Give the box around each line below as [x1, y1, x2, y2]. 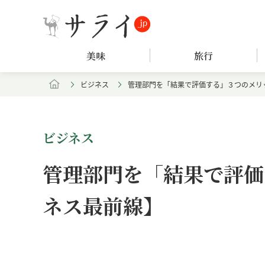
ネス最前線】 [43, 191, 163, 220]
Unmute [166, 243, 201, 256]
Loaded [189, 241, 218, 251]
